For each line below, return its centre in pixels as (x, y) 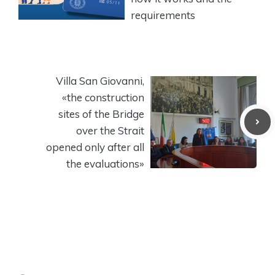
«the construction (103, 97)
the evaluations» (105, 163)
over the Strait (110, 130)
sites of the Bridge (101, 114)
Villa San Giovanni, (100, 80)
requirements (163, 15)
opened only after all (95, 147)
